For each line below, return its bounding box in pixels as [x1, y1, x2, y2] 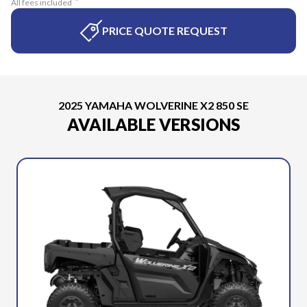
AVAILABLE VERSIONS [67, 114, 240, 134]
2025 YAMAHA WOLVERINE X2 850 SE [58, 99, 249, 112]
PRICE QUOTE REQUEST [101, 24, 228, 37]
